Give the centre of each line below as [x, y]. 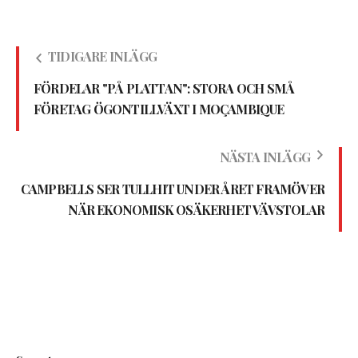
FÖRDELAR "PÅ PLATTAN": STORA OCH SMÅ [164, 89]
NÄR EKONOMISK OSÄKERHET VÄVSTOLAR [196, 210]
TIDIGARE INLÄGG [102, 57]
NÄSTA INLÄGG [265, 157]
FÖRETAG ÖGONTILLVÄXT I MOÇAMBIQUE [159, 109]
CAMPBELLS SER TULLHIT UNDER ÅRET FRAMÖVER [172, 189]
